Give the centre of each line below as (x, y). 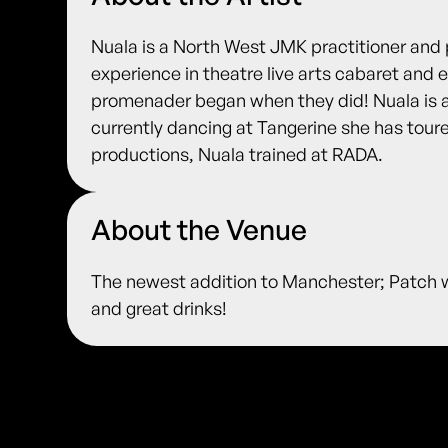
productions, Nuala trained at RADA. (237, 154)
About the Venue (199, 230)
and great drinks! (159, 308)
